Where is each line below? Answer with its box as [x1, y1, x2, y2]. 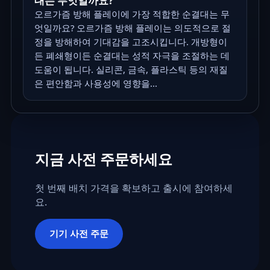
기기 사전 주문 [49, 227, 108, 239]
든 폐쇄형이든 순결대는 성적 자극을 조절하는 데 [34, 49, 230, 62]
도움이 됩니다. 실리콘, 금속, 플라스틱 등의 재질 [34, 63, 228, 76]
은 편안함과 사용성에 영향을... [34, 77, 157, 90]
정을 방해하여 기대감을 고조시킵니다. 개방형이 [34, 36, 227, 48]
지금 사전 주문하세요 [34, 149, 172, 169]
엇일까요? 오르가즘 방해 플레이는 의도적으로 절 [34, 22, 231, 34]
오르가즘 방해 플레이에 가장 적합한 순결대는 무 [34, 8, 230, 20]
